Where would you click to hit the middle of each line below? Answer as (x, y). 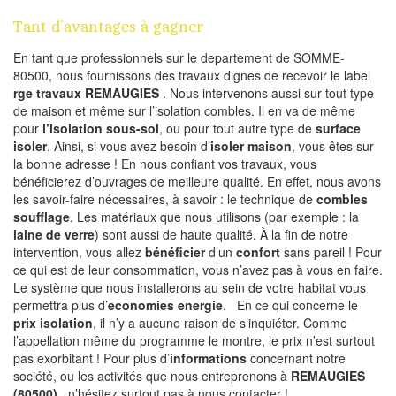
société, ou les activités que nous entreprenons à (152, 376)
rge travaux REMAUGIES (88, 93)
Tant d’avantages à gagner (108, 27)
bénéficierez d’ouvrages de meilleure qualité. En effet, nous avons (197, 182)
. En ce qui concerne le (290, 305)
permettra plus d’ (61, 305)
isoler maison (251, 146)
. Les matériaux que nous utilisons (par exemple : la (214, 217)
